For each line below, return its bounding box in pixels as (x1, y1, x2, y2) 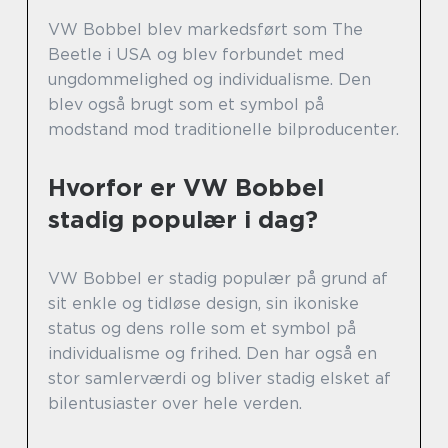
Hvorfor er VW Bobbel (48, 173, 324, 203)
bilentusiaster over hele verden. (48, 394, 302, 414)
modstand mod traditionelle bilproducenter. (48, 120, 399, 140)
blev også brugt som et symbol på (48, 95, 324, 115)
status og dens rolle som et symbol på (48, 319, 356, 339)
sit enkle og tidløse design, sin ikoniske (48, 294, 359, 314)
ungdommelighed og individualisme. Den (48, 70, 371, 90)
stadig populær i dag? (48, 205, 318, 235)
